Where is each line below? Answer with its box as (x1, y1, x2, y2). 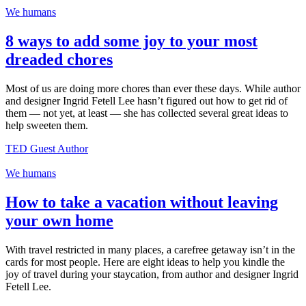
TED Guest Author (5, 142, 88, 154)
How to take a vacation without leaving (5, 193, 278, 211)
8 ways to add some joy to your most (5, 32, 258, 51)
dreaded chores (5, 51, 113, 69)
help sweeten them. (5, 119, 88, 131)
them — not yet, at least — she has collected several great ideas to (5, 107, 288, 119)
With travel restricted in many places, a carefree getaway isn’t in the (5, 243, 295, 255)
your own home (5, 211, 113, 229)
